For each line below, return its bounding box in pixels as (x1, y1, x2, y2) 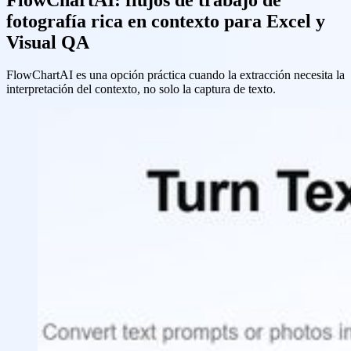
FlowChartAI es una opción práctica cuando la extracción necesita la (6, 68, 345, 82)
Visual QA (6, 31, 89, 52)
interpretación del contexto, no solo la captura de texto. (6, 82, 276, 96)
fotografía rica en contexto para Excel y (6, 10, 325, 31)
